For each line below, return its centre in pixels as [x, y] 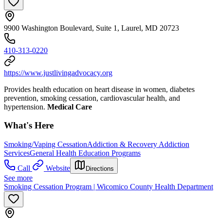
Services [17, 153]
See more [18, 178]
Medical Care [70, 107]
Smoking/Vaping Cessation [45, 144]
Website [58, 168]
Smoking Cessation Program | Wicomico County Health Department [109, 187]
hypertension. [26, 107]
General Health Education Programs [85, 153]
